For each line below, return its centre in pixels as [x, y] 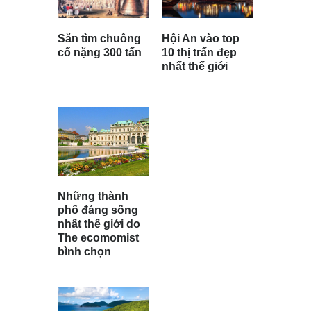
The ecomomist [98, 238]
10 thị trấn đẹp [199, 52]
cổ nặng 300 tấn [100, 53]
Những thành [93, 196]
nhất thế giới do [99, 224]
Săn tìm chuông [99, 39]
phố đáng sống [98, 210]
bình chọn [84, 252]
